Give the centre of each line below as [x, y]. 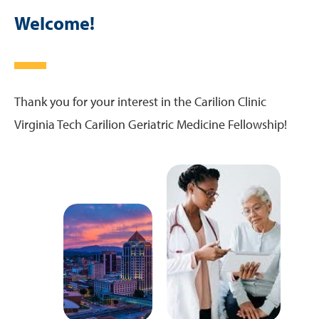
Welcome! [54, 23]
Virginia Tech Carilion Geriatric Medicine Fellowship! [151, 124]
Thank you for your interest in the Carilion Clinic [140, 101]
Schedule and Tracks [63, 60]
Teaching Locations [61, 11]
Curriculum [42, 36]
